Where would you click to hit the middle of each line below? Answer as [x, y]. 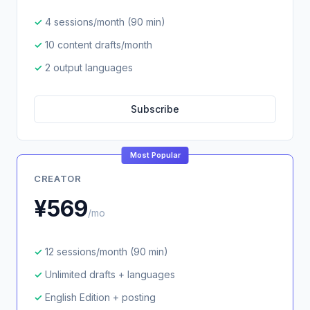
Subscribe [155, 109]
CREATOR [58, 179]
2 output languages [89, 67]
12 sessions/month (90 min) [107, 252]
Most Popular [155, 155]
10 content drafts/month [99, 45]
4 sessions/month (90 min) [105, 22]
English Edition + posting [100, 297]
